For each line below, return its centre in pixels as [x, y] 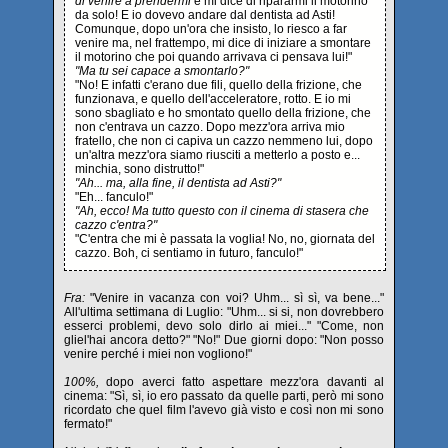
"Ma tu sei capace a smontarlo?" [162, 71]
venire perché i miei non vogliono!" [158, 354]
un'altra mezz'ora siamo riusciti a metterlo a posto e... [217, 155]
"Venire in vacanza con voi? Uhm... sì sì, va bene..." [237, 298]
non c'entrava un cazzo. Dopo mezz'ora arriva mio [210, 127]
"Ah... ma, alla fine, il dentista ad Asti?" [178, 183]
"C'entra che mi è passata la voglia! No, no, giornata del [225, 239]
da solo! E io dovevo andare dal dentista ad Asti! [205, 15]
